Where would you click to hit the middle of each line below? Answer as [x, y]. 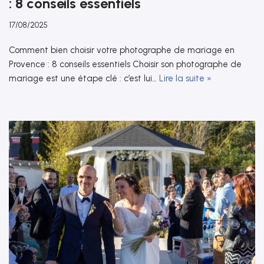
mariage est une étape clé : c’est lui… [84, 79]
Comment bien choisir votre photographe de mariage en [122, 50]
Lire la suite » [185, 79]
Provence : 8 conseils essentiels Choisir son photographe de [125, 65]
